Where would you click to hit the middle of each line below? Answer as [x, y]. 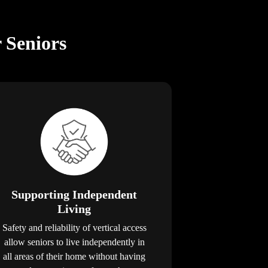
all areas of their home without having [74, 257]
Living [74, 209]
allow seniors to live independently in [74, 242]
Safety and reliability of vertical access [74, 228]
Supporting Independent [74, 195]
